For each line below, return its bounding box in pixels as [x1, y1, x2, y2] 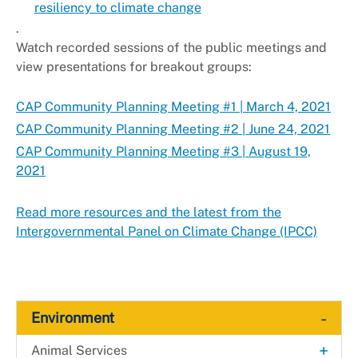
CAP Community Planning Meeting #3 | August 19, [16, 144, 311, 160]
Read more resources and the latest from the [16, 205, 281, 221]
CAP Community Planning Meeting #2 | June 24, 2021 [16, 121, 330, 137]
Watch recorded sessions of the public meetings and [16, 40, 327, 56]
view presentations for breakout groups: [16, 59, 252, 75]
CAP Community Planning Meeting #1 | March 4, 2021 [16, 99, 331, 115]
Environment [31, 309, 114, 327]
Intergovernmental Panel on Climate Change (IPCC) [16, 224, 317, 240]
